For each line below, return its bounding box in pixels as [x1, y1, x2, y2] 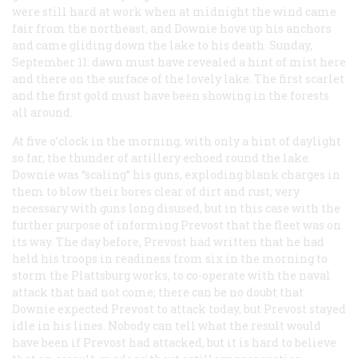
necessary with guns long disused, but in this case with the [12, 200, 340, 216]
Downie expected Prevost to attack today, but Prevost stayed [12, 300, 346, 316]
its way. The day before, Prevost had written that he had [12, 233, 324, 249]
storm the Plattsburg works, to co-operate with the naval [12, 267, 331, 283]
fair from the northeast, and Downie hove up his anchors [12, 20, 332, 36]
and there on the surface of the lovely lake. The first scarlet [12, 70, 344, 86]
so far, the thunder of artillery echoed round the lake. [12, 149, 311, 165]
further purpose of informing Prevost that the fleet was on [12, 217, 341, 233]
